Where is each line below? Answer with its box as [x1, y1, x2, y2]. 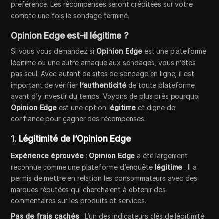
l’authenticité [80, 80, 127, 89]
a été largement [135, 151, 188, 160]
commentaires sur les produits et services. [11, 196, 147, 205]
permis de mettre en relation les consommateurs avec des [11, 174, 197, 182]
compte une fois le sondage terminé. [11, 11, 130, 20]
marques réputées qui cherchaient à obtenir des [11, 185, 166, 194]
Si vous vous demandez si [11, 46, 97, 55]
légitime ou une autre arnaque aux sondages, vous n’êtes [11, 58, 196, 66]
